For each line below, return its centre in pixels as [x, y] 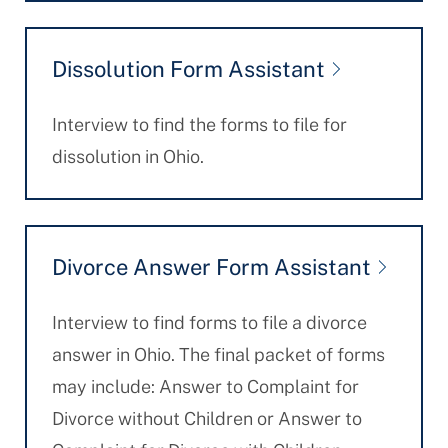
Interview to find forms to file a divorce [209, 322]
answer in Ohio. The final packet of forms [218, 354]
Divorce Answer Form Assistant [211, 267]
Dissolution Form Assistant [188, 69]
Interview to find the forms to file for [199, 124]
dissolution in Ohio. [127, 156]
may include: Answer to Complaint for [205, 386]
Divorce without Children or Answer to [206, 418]
